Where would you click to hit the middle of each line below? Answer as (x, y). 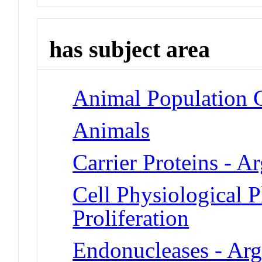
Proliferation (131, 218)
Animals (111, 130)
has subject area (130, 50)
